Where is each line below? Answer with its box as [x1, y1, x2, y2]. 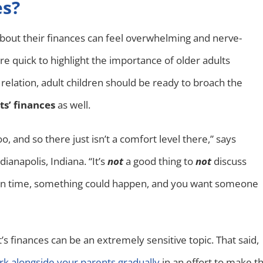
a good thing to [123, 154, 195, 168]
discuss [211, 154, 247, 168]
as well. [55, 97, 90, 112]
